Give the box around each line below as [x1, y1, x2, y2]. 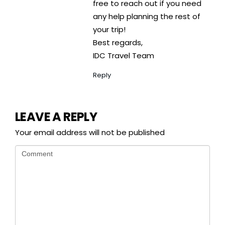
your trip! [93, 24, 126, 35]
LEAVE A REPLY [15, 108, 97, 126]
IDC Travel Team [93, 50, 154, 61]
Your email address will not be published [15, 127, 165, 138]
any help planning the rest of [93, 11, 200, 22]
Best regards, [93, 37, 143, 48]
